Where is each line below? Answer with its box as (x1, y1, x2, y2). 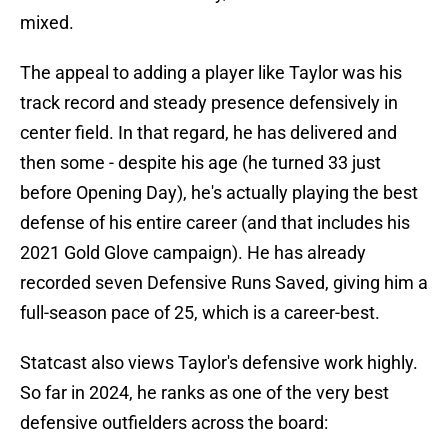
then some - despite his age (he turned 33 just (20, 152, 381, 174)
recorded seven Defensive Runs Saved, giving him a (20, 272, 428, 294)
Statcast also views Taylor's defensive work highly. (20, 352, 418, 374)
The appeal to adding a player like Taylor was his (20, 62, 402, 84)
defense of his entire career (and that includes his (20, 212, 410, 234)
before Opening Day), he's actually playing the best (20, 182, 418, 204)
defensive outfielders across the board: (20, 412, 328, 434)
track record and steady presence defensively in (20, 92, 398, 114)
